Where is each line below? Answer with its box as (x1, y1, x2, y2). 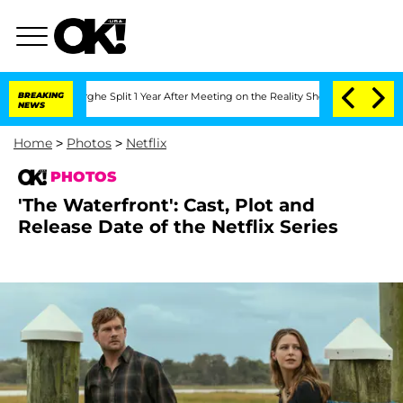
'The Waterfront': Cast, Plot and (18, 194, 315, 216)
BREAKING (18, 90, 64, 100)
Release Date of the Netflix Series (18, 216, 338, 237)
